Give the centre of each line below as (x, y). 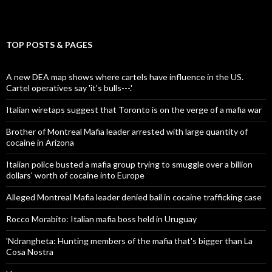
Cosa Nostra (30, 252)
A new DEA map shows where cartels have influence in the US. (125, 77)
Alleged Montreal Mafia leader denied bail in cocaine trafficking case (134, 197)
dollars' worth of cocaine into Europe (75, 175)
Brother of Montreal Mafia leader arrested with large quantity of (127, 132)
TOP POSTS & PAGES (49, 45)
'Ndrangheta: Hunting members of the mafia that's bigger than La (129, 241)
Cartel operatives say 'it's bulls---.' (69, 88)
